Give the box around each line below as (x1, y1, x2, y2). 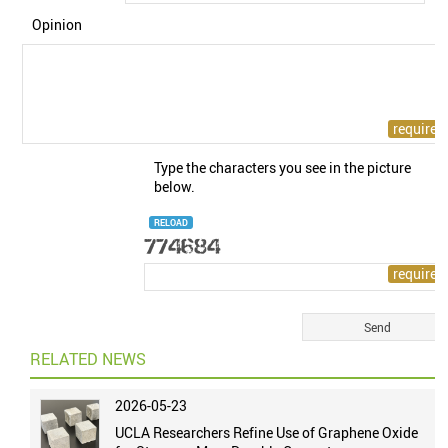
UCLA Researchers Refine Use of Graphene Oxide (115, 423, 419, 442)
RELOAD (154, 216, 189, 229)
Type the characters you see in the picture (154, 158, 412, 177)
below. (154, 177, 196, 196)
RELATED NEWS (30, 348, 147, 370)
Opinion (32, 15, 83, 34)
